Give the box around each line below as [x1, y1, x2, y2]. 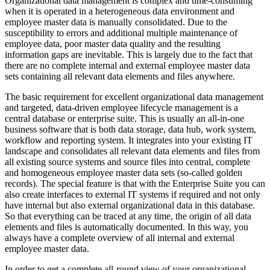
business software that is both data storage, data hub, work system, [5, 124, 256, 134]
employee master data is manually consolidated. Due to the [5, 16, 227, 27]
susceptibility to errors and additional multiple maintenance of [5, 27, 237, 38]
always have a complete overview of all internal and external [5, 232, 234, 243]
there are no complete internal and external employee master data [5, 60, 250, 71]
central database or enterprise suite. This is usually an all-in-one [5, 113, 244, 124]
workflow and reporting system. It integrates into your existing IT [5, 134, 253, 145]
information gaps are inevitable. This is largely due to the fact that [5, 49, 253, 60]
